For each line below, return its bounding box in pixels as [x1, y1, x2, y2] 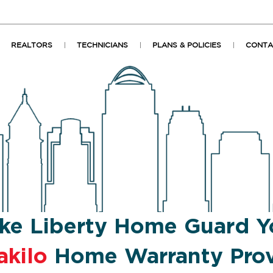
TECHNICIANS [77, 41, 128, 49]
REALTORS [11, 41, 52, 49]
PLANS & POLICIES [152, 41, 221, 49]
